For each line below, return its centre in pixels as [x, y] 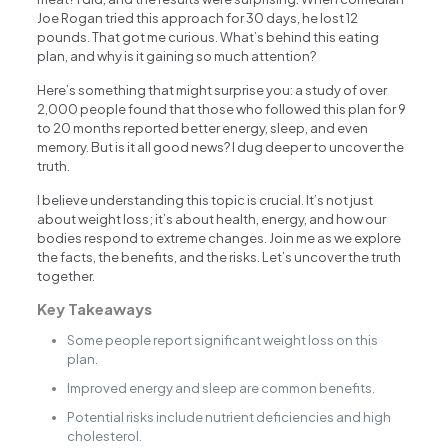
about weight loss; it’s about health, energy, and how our [212, 219]
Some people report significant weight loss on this [223, 340]
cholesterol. [105, 436]
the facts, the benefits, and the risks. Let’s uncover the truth [219, 257]
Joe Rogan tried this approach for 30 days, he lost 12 [198, 18]
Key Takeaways [95, 309]
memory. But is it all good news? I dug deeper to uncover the [221, 147]
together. [66, 276]
